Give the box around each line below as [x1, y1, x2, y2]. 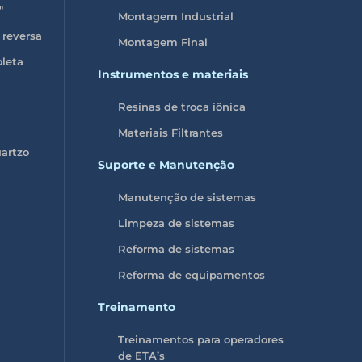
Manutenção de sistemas [117, 190, 256, 204]
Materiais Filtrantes [117, 125, 223, 139]
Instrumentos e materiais [97, 66, 248, 82]
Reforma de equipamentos [117, 267, 265, 281]
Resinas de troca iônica [117, 99, 246, 113]
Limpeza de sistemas [117, 216, 234, 229]
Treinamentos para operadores [117, 332, 284, 346]
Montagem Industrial [117, 9, 234, 23]
